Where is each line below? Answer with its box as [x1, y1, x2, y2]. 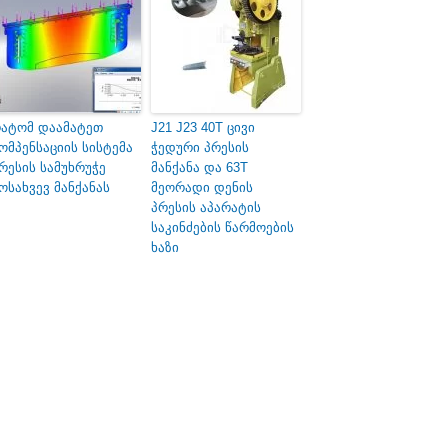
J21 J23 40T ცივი [151, 120, 255, 136]
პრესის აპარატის [151, 200, 261, 216]
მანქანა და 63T [151, 160, 248, 176]
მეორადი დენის [151, 180, 253, 196]
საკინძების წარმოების [151, 220, 294, 236]
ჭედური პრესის [151, 140, 249, 156]
